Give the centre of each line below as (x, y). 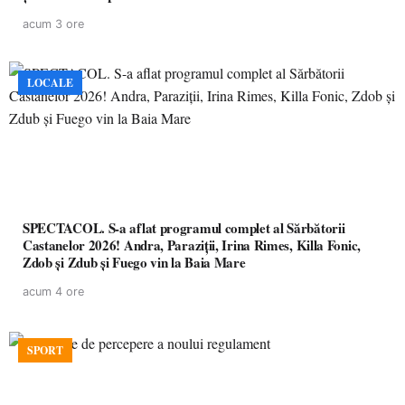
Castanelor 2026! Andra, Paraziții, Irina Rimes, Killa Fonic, (192, 245)
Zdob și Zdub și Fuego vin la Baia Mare (134, 262)
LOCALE (50, 83)
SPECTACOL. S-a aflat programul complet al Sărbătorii (184, 228)
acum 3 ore (53, 24)
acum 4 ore (53, 292)
